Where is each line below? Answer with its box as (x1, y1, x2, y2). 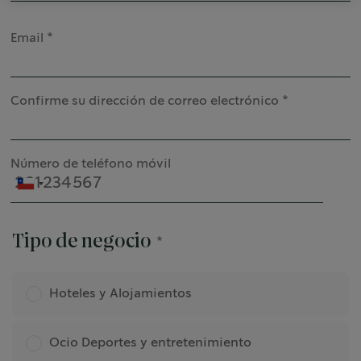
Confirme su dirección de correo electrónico (10, 95, 280, 108)
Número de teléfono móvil (10, 158, 172, 170)
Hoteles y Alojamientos (49, 288, 193, 300)
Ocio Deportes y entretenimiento (49, 337, 252, 349)
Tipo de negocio (12, 232, 152, 251)
